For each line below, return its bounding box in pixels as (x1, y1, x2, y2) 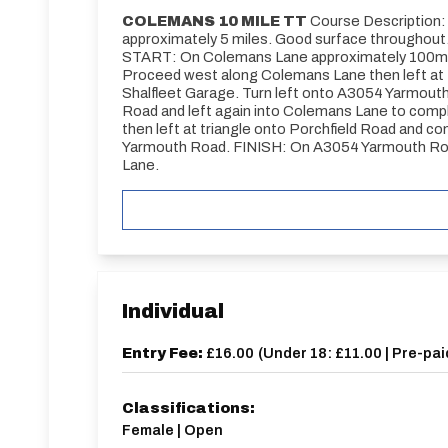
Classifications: (122, 400, 255, 416)
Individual (122, 300, 224, 322)
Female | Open (122, 422, 223, 438)
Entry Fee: (122, 345, 206, 361)
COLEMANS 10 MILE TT (122, 13, 307, 29)
